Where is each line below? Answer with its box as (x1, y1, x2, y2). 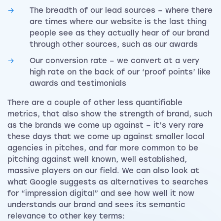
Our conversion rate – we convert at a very (30, 56, 199, 66)
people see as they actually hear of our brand (30, 29, 209, 38)
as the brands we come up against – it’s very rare (7, 121, 204, 130)
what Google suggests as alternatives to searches (7, 178, 208, 187)
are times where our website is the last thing (30, 17, 207, 27)
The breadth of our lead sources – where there (30, 6, 213, 15)
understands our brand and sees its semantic (7, 200, 185, 210)
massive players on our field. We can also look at (7, 166, 199, 176)
